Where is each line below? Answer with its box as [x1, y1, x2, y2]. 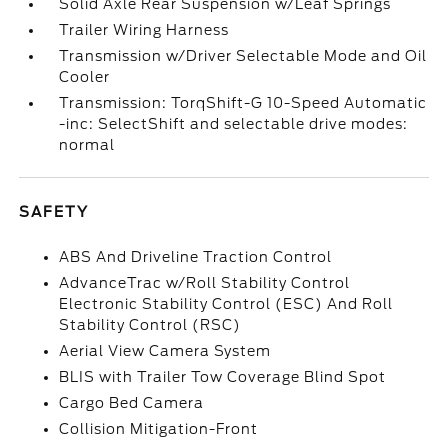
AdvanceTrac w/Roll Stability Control [59, 275, 351, 291]
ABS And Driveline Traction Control [59, 249, 333, 265]
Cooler [59, 69, 111, 85]
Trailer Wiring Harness [59, 22, 230, 38]
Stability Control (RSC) [59, 317, 242, 333]
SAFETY [19, 204, 90, 220]
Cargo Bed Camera [59, 395, 205, 411]
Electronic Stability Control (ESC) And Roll [59, 296, 394, 312]
